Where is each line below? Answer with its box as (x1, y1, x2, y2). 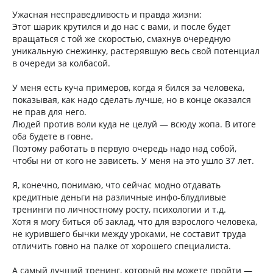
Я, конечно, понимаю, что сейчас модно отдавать (12, 179, 221, 191)
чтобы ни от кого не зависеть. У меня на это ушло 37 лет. (12, 154, 254, 166)
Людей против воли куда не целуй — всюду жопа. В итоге (12, 118, 256, 130)
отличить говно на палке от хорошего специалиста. (12, 239, 231, 252)
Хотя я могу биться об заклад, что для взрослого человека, (12, 215, 257, 227)
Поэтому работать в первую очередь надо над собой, (12, 142, 236, 154)
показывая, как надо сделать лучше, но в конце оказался (12, 93, 251, 105)
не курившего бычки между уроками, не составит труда (12, 227, 246, 239)
